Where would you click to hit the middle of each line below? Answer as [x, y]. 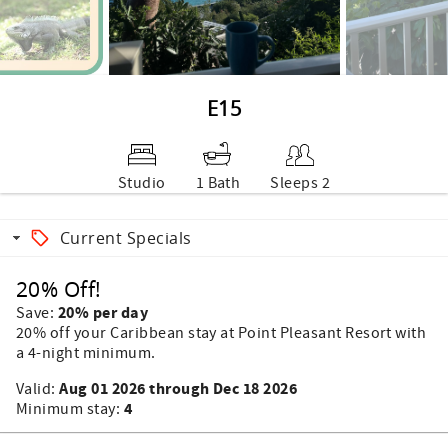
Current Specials [126, 238]
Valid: [38, 389]
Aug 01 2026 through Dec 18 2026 [178, 389]
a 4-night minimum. [86, 353]
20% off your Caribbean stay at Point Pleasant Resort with [221, 333]
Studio [141, 183]
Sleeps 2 [300, 183]
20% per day [103, 313]
